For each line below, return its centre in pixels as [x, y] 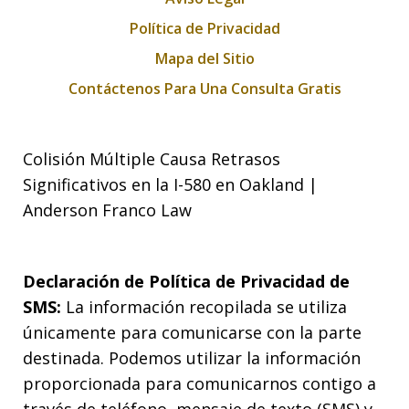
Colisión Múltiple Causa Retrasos [152, 158]
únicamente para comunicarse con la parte [192, 332]
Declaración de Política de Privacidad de [186, 281]
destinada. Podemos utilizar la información [192, 357]
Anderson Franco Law [107, 210]
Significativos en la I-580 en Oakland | [170, 184]
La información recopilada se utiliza [204, 306]
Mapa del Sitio [204, 58]
